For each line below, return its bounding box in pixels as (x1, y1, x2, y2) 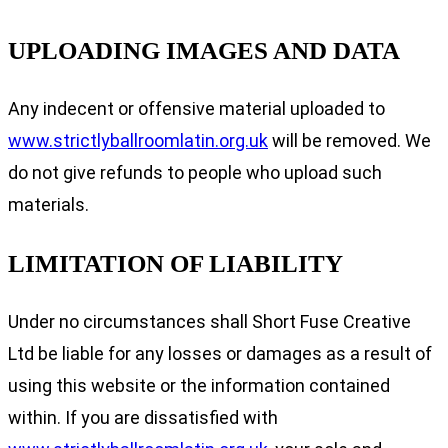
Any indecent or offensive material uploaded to (8, 97, 385, 119)
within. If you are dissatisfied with (8, 406, 278, 428)
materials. (8, 193, 89, 215)
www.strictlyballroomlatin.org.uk (8, 129, 268, 151)
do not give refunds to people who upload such (8, 161, 382, 183)
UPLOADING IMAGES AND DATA (8, 36, 400, 64)
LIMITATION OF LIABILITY (8, 249, 343, 277)
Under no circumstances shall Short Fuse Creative (8, 310, 411, 332)
